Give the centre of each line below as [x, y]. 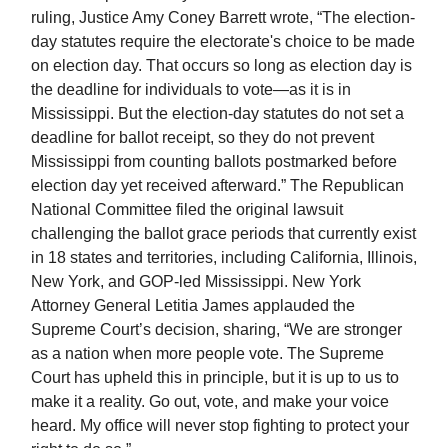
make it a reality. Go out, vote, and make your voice [210, 402]
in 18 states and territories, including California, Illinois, [224, 258]
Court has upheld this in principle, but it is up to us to [215, 378]
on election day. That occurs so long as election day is [221, 66]
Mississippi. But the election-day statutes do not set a [217, 114]
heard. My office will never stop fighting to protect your [220, 426]
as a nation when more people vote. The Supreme [207, 354]
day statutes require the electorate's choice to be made [223, 42]
